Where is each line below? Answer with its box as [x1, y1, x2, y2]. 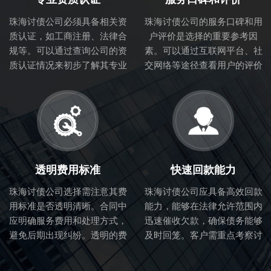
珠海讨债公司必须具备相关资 [8, 16, 127, 27]
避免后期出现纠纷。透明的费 [8, 230, 127, 241]
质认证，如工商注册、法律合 [8, 30, 127, 41]
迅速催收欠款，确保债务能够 [144, 215, 263, 226]
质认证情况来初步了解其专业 [8, 59, 127, 70]
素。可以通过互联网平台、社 [144, 45, 263, 56]
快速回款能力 [171, 163, 236, 176]
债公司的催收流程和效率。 [149, 244, 258, 255]
